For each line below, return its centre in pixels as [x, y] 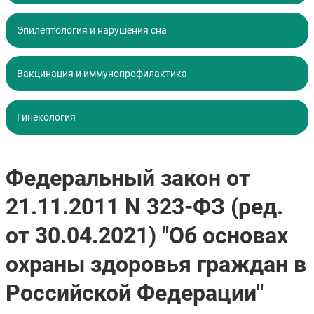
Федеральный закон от [128, 178]
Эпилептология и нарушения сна [92, 30]
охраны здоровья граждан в [156, 265]
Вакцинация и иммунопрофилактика [102, 74]
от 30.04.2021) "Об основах [147, 236]
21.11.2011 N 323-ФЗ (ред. [144, 207]
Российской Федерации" [135, 293]
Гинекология [46, 117]
